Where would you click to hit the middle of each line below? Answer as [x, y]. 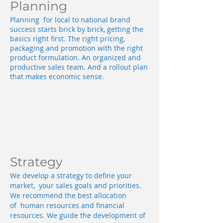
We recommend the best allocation [68, 195]
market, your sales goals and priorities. [76, 185]
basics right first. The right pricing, [67, 39]
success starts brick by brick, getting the [77, 29]
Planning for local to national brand [70, 20]
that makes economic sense [56, 76]
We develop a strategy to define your [71, 175]
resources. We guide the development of [78, 215]
